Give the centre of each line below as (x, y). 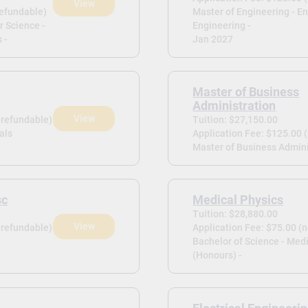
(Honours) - (218, 255)
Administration (234, 106)
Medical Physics (238, 200)
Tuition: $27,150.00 (235, 120)
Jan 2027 (213, 39)
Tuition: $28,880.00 (235, 214)
